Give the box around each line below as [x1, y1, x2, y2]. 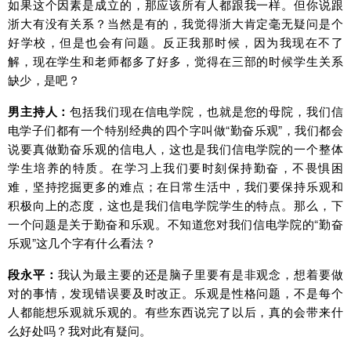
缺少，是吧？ [8, 71, 80, 89]
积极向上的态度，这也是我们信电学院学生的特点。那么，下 [8, 197, 343, 214]
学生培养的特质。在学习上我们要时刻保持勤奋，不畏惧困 [8, 159, 343, 176]
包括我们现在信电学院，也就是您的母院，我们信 [70, 103, 344, 120]
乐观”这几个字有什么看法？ [8, 234, 156, 251]
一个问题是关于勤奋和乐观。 [8, 215, 168, 233]
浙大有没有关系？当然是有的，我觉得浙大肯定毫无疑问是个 [8, 15, 343, 32]
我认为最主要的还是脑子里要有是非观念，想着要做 [57, 266, 343, 283]
